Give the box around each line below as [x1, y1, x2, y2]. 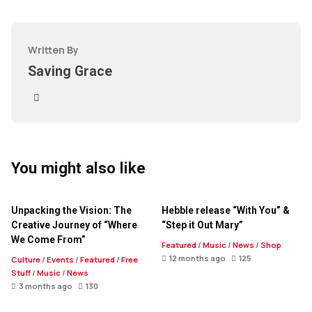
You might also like [11, 159, 146, 178]
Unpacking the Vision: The [11, 205, 132, 217]
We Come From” [11, 234, 86, 246]
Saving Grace [28, 63, 112, 80]
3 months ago [19, 281, 72, 292]
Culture [11, 254, 40, 265]
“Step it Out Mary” [162, 219, 243, 231]
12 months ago [169, 253, 226, 264]
